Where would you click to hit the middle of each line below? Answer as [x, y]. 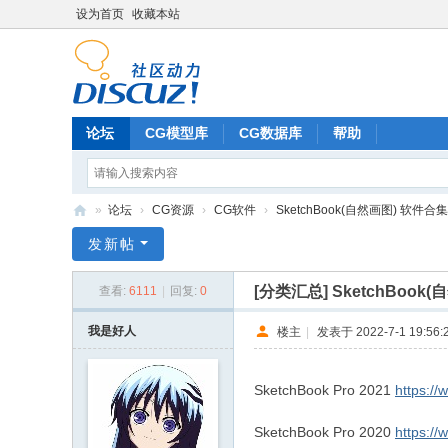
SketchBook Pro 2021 [324, 390]
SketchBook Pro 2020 [324, 432]
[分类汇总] [293, 291]
